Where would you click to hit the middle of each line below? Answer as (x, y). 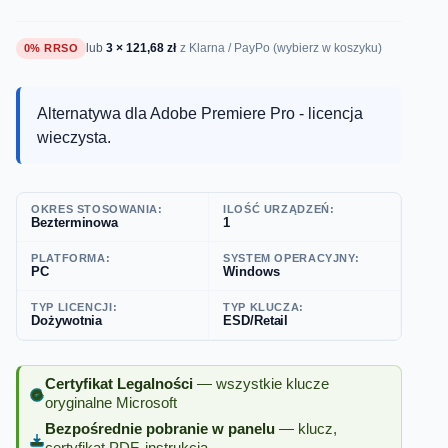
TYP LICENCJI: (74, 307)
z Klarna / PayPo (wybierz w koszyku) (281, 48)
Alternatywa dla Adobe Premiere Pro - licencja (199, 113)
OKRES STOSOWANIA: (97, 209)
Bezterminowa (75, 223)
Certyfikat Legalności (119, 383)
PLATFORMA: (71, 258)
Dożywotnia (67, 321)
